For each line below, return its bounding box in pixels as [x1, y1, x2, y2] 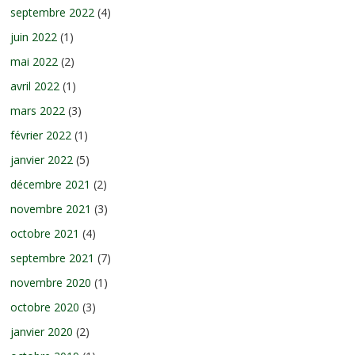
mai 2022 [10, 53, 59, 69]
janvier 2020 [10, 323, 74, 339]
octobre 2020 [10, 299, 80, 315]
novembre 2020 [10, 274, 92, 290]
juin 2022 [10, 29, 58, 44]
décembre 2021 [10, 176, 91, 192]
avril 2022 [10, 78, 60, 94]
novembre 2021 [10, 200, 92, 216]
